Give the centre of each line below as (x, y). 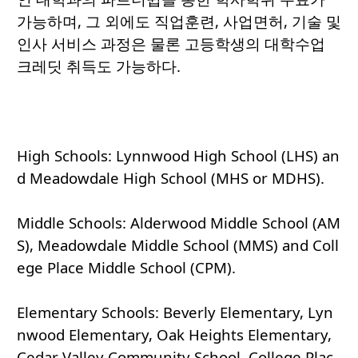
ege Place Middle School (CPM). (126, 268)
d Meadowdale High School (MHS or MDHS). (171, 178)
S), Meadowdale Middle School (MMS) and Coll (178, 245)
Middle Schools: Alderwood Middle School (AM (179, 223)
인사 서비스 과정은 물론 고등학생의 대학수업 (171, 44)
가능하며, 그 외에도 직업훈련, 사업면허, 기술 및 (179, 22)
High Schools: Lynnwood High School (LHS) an (178, 156)
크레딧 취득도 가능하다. (103, 66)
